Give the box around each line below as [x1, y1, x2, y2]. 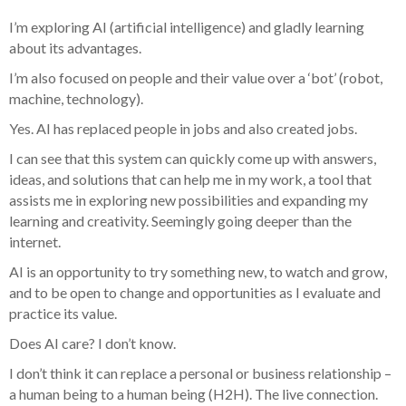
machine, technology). [9, 90, 143, 108]
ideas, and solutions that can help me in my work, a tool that [9, 170, 372, 188]
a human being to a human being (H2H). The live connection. [9, 385, 378, 403]
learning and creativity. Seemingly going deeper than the [9, 212, 352, 230]
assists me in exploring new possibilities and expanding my [9, 191, 368, 209]
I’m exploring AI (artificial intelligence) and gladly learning [9, 18, 364, 36]
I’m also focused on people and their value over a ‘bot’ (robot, [9, 69, 382, 87]
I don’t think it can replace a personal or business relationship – [9, 364, 391, 382]
